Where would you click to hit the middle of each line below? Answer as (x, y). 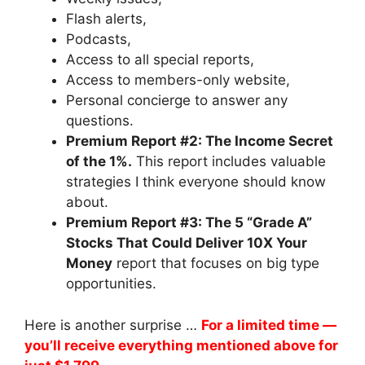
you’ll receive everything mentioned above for (181, 345)
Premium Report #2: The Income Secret (200, 141)
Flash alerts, (106, 19)
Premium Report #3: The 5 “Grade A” (189, 223)
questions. (100, 121)
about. (87, 202)
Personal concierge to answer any (177, 101)
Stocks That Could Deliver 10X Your (187, 243)
